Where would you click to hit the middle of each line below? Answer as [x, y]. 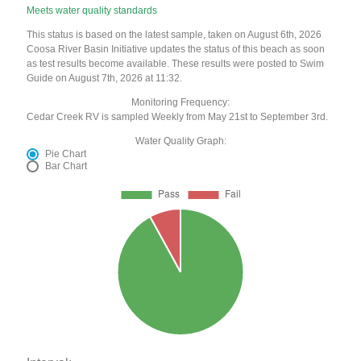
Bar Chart [66, 166]
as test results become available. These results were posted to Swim [176, 64]
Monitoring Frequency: [180, 103]
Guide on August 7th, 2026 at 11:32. [105, 79]
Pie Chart [66, 154]
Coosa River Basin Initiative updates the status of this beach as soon [176, 50]
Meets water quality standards [92, 11]
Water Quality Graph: [180, 141]
